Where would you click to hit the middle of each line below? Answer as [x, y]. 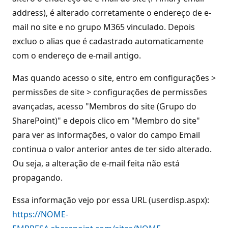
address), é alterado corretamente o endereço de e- [112, 13]
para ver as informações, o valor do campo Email [106, 135]
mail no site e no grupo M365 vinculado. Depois [104, 27]
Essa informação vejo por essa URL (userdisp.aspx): [111, 200]
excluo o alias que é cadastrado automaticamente [108, 41]
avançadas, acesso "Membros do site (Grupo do [104, 106]
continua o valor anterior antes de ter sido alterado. [112, 149]
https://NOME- [40, 214]
